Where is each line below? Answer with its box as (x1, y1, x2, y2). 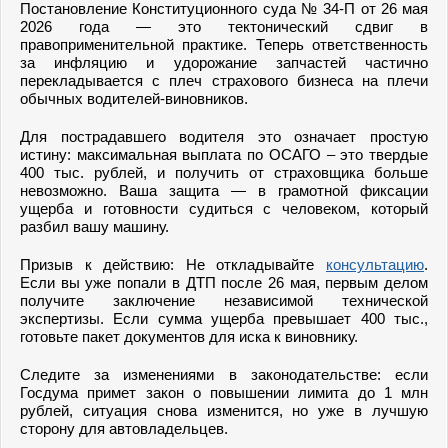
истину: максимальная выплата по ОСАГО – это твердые (20, 146, 428, 163)
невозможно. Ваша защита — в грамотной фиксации (20, 182, 428, 199)
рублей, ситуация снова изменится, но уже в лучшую (20, 402, 428, 419)
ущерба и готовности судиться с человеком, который (20, 200, 428, 217)
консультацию (326, 256, 424, 273)
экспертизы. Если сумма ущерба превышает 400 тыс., (20, 310, 428, 327)
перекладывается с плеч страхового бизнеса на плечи (20, 72, 428, 89)
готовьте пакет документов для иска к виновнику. (20, 328, 358, 345)
